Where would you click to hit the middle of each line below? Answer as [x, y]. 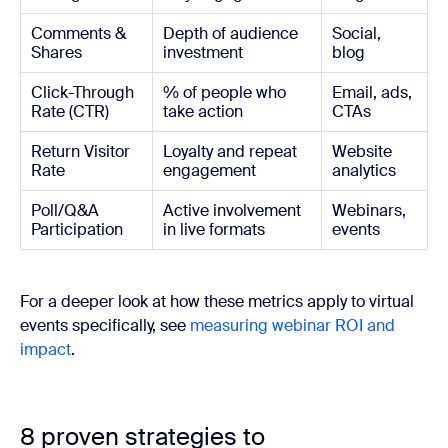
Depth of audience [230, 33]
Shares [56, 52]
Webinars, [369, 210]
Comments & [78, 33]
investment [203, 52]
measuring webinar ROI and [292, 325]
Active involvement [232, 210]
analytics [364, 170]
